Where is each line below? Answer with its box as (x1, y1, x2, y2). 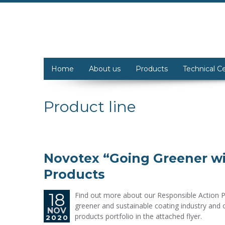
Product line (44, 97, 136, 116)
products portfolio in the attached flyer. (75, 211, 202, 221)
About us (89, 64, 121, 73)
